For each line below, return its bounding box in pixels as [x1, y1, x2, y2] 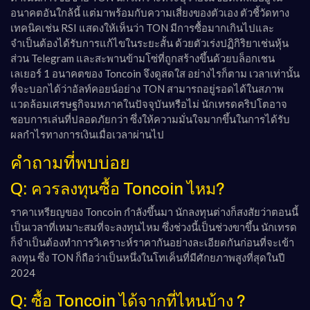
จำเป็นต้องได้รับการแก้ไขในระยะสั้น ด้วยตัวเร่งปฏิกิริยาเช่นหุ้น [10, 36, 289, 49]
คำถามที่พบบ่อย [10, 153, 130, 172]
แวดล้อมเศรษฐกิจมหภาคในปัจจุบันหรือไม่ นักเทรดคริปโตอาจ [10, 97, 287, 110]
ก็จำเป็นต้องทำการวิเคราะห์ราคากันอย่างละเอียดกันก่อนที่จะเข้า [10, 235, 294, 248]
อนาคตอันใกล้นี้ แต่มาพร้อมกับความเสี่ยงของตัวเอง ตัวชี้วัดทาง [10, 6, 289, 19]
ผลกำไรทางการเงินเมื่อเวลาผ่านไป [10, 127, 164, 140]
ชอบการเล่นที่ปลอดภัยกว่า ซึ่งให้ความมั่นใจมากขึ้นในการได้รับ [10, 112, 290, 125]
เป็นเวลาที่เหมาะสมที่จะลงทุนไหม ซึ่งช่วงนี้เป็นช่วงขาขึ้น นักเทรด [10, 220, 297, 233]
